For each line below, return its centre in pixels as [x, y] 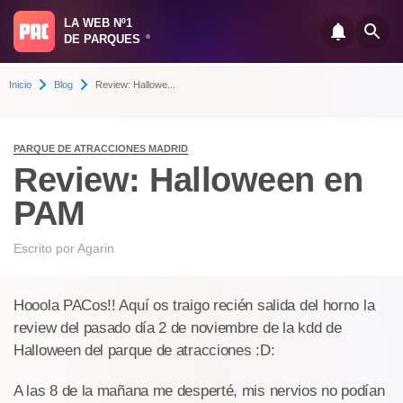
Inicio [20, 85]
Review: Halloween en [188, 180]
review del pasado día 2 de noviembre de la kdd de [178, 328]
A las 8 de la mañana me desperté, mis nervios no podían [199, 391]
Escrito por [45, 248]
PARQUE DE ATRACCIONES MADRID [101, 148]
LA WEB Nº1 [98, 23]
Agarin [96, 248]
